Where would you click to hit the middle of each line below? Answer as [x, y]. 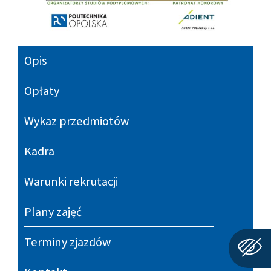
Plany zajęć [53, 212]
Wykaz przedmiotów [77, 121]
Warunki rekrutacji [71, 182]
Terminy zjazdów [67, 242]
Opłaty [42, 91]
